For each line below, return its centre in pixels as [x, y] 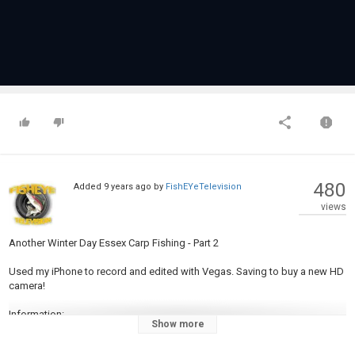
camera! [27, 286]
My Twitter [32, 343]
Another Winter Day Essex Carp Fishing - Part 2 [114, 243]
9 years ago [127, 187]
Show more [177, 324]
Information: [36, 314]
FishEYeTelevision [203, 187]
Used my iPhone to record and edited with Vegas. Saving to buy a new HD [176, 271]
